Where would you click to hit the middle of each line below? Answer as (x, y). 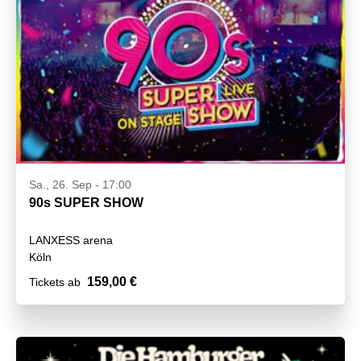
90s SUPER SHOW (86, 203)
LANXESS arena (71, 241)
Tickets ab (55, 282)
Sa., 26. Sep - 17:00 (80, 185)
